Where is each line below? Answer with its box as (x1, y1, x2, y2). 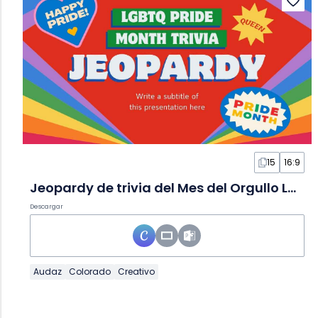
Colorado (69, 265, 111, 278)
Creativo (118, 265, 155, 278)
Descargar (30, 202, 63, 212)
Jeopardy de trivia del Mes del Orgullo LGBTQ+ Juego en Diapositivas (287, 179, 296, 197)
